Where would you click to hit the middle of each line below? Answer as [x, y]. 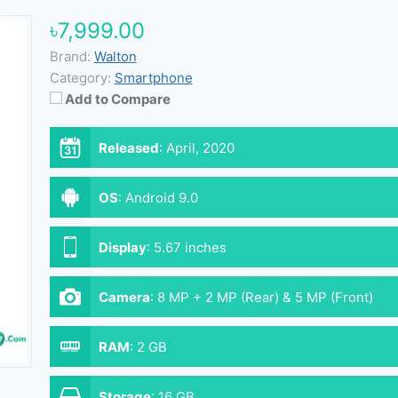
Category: [80, 78]
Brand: [70, 56]
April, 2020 [200, 148]
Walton [115, 56]
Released [128, 148]
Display [122, 247]
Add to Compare [117, 99]
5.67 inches [190, 247]
